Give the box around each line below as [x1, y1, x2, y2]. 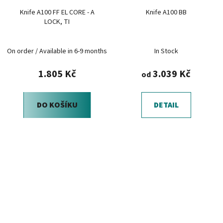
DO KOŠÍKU [36, 99, 78, 111]
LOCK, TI [44, 16, 70, 27]
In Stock [154, 46, 178, 56]
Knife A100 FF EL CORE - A [19, 7, 95, 17]
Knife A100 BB [145, 7, 187, 17]
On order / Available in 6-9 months [7, 46, 107, 56]
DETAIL [153, 99, 179, 111]
